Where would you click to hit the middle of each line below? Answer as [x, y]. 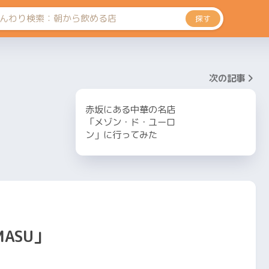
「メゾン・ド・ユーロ [130, 122]
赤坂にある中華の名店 [130, 110]
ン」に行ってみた [121, 135]
